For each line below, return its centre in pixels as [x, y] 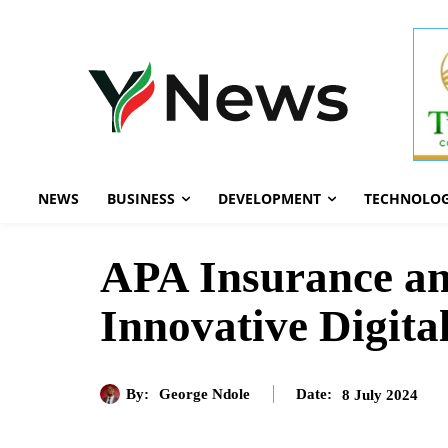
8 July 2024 [380, 394]
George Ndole [204, 393]
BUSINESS [141, 199]
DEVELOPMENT [269, 199]
